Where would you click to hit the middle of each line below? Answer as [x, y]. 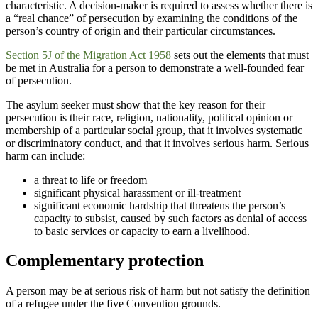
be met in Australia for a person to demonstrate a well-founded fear [155, 67]
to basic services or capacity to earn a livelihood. [142, 231]
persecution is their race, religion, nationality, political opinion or [149, 117]
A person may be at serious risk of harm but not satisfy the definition [158, 291]
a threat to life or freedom [91, 180]
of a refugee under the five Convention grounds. [113, 304]
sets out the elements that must [240, 55]
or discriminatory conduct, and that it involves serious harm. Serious [157, 143]
